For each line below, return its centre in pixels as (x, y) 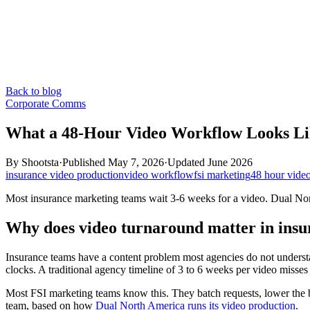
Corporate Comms (46, 103)
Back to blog (34, 91)
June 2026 (230, 162)
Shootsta (40, 162)
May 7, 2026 (136, 162)
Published (85, 162)
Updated (188, 162)
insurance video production (65, 174)
